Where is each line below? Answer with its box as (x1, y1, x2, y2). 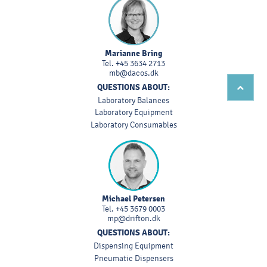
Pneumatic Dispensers (94, 253, 173, 263)
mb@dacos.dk (108, 67, 159, 78)
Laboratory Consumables (90, 120, 177, 131)
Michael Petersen (102, 193, 165, 204)
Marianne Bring (104, 47, 163, 58)
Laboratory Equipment (94, 107, 173, 118)
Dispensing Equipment (94, 240, 173, 251)
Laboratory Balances (98, 95, 169, 105)
